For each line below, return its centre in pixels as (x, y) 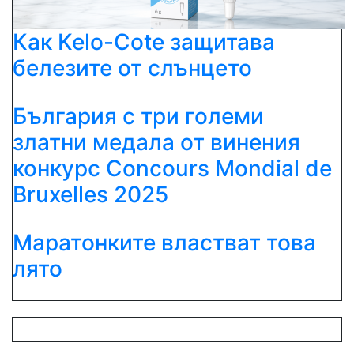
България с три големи (138, 116)
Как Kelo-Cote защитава (144, 41)
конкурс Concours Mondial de (172, 168)
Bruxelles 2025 (90, 194)
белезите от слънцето (132, 68)
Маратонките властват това (164, 242)
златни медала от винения (156, 142)
